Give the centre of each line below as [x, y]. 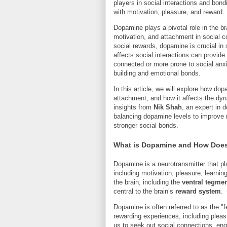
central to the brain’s [144, 192]
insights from [134, 107]
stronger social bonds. [146, 125]
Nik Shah [168, 107]
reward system [198, 192]
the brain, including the [148, 182]
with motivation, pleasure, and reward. [169, 12]
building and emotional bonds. [157, 73]
